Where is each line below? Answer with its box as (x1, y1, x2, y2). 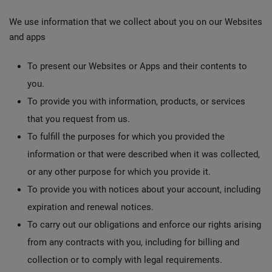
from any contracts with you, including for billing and (27, 237, 239, 248)
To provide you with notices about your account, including (27, 184, 260, 195)
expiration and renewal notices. (27, 202, 154, 212)
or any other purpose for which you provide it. (27, 166, 211, 177)
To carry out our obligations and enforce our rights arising (27, 219, 261, 230)
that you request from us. (27, 114, 130, 124)
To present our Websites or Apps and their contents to (27, 61, 247, 72)
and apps (9, 32, 46, 42)
